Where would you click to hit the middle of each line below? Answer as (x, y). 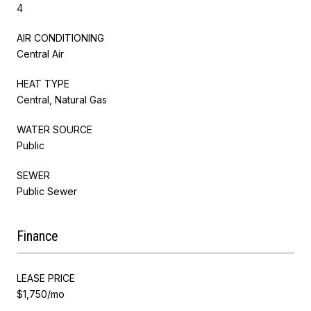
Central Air (40, 53)
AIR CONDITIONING (60, 37)
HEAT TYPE (43, 83)
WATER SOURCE (54, 129)
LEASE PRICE (46, 278)
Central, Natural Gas (62, 99)
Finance (37, 236)
